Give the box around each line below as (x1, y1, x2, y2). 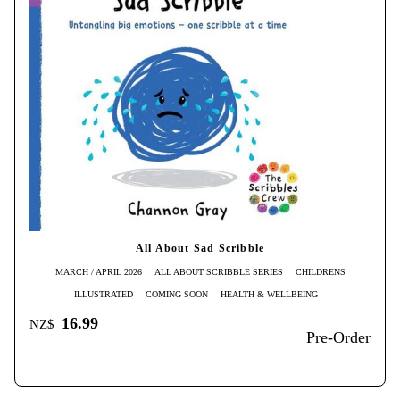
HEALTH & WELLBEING (220, 288, 318, 299)
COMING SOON (145, 288, 208, 299)
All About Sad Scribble (135, 242, 265, 254)
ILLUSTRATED (73, 288, 133, 299)
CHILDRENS (295, 266, 346, 277)
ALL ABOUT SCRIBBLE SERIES (154, 266, 283, 277)
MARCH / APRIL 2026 (54, 266, 142, 277)
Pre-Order (306, 328, 371, 346)
